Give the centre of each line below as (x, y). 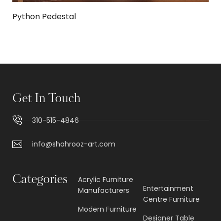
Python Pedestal (44, 16)
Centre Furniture (172, 199)
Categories (40, 180)
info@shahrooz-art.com (74, 144)
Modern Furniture (107, 209)
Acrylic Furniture (105, 179)
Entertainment (168, 188)
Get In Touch (47, 99)
